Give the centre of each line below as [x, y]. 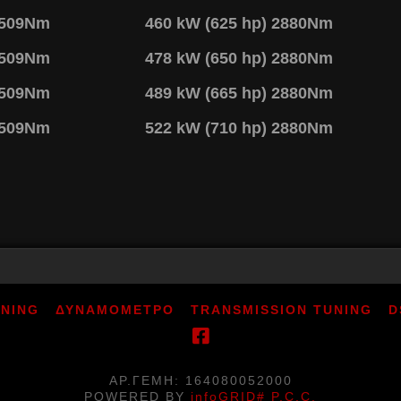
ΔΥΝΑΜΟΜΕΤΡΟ [115, 309]
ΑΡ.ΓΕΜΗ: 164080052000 [200, 380]
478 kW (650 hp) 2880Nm [239, 58]
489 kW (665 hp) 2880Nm [239, 93]
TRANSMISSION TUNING [281, 309]
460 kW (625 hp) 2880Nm [239, 23]
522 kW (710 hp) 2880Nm [239, 128]
